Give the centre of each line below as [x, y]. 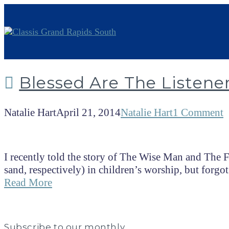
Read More [28, 183]
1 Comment [198, 112]
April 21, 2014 [88, 112]
